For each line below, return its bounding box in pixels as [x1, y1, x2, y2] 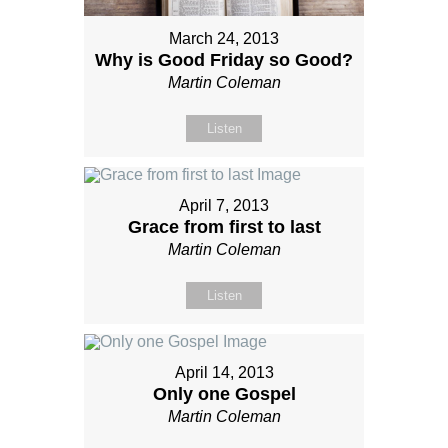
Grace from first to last [127, 216, 321, 237]
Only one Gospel [152, 383, 296, 404]
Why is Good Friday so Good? [95, 49, 353, 70]
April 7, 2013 [179, 196, 269, 214]
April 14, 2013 [174, 363, 274, 381]
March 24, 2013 [169, 29, 279, 47]
